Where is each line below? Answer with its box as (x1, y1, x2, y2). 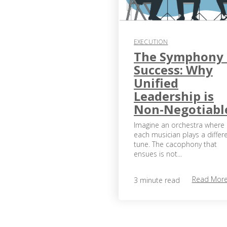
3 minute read (134, 175, 180, 185)
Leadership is (134, 88, 214, 105)
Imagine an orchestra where (134, 120, 224, 130)
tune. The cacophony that (134, 139, 217, 149)
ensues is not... (134, 149, 182, 159)
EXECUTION (134, 37, 168, 47)
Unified (134, 74, 178, 92)
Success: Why (134, 61, 213, 79)
